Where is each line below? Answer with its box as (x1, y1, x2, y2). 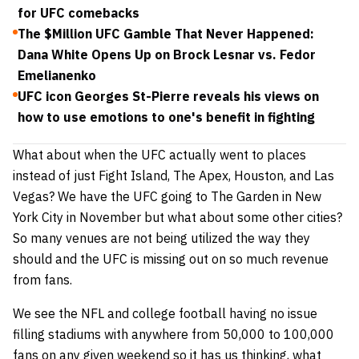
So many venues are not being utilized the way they (13, 229, 310, 246)
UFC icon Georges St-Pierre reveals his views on (18, 87, 319, 104)
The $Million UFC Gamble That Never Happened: (18, 25, 314, 42)
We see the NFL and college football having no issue (13, 305, 317, 321)
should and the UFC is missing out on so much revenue (13, 250, 329, 267)
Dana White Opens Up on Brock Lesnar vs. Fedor (18, 46, 316, 63)
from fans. (13, 271, 72, 288)
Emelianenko (18, 67, 96, 83)
